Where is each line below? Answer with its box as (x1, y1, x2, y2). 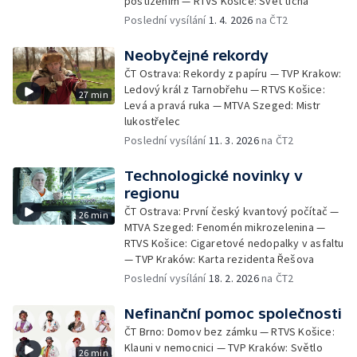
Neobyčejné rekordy (124, 47, 269, 64)
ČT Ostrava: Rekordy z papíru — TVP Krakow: (124, 66, 342, 80)
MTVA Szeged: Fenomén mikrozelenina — (124, 220, 326, 234)
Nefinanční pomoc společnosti (124, 305, 342, 322)
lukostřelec (124, 114, 181, 128)
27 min (78, 88, 108, 100)
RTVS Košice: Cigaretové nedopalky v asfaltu (124, 236, 344, 250)
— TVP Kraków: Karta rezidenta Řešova (124, 252, 315, 266)
